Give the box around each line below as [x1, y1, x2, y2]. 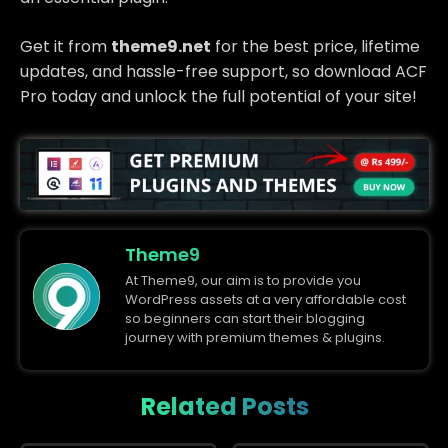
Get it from [20, 34, 111, 58]
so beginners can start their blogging [125, 308, 365, 328]
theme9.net [111, 34, 211, 58]
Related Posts [140, 390, 309, 424]
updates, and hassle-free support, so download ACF [20, 59, 427, 83]
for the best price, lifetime [211, 34, 420, 58]
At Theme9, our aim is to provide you [125, 270, 361, 290]
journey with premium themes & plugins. [125, 327, 385, 347]
